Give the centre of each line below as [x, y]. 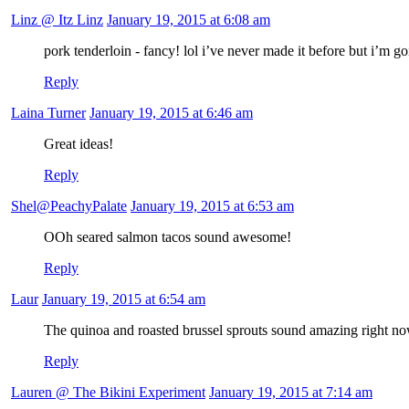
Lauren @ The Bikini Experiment [108, 393]
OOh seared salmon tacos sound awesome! [168, 237]
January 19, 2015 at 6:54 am [124, 299]
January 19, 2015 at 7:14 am [291, 393]
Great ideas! [79, 144]
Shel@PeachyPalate [69, 206]
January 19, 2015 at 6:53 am [212, 206]
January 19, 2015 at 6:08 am [189, 20]
